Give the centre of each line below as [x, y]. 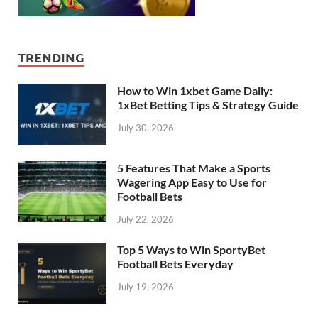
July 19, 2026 [146, 286]
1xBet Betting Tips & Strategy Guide [208, 104]
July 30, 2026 [146, 127]
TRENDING [51, 57]
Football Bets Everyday [175, 263]
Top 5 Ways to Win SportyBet [191, 249]
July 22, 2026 [146, 219]
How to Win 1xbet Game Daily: [195, 90]
